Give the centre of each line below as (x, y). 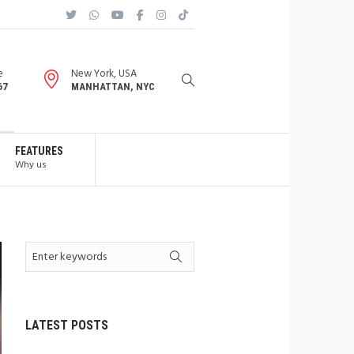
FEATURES (39, 151)
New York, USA (104, 74)
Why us (31, 165)
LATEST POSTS (66, 325)
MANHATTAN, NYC (113, 87)
